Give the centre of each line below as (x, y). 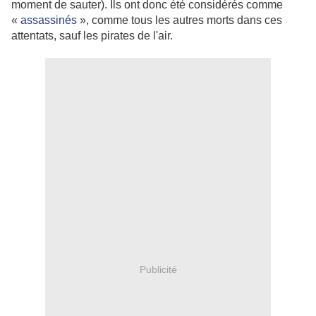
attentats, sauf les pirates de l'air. (92, 36)
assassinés (49, 20)
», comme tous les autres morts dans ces (180, 20)
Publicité (158, 269)
